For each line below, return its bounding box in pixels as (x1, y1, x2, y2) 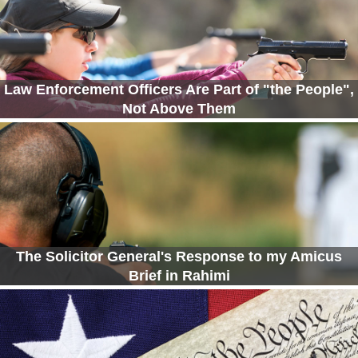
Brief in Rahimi (128, 268, 230, 284)
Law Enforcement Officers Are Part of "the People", (4, 82, 354, 98)
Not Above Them (122, 101, 236, 117)
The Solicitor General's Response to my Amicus (16, 249, 342, 265)
